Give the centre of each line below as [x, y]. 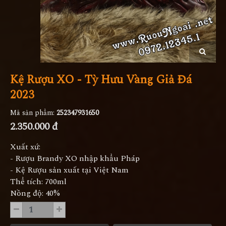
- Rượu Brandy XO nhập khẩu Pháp [75, 158]
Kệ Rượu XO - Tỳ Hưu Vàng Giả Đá [101, 80]
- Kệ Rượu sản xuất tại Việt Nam [69, 170]
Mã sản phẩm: [33, 112]
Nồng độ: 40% [35, 193]
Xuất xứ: [25, 147]
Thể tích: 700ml [38, 181]
